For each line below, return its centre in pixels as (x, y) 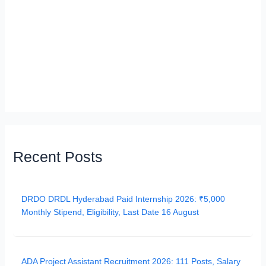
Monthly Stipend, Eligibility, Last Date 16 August (110, 212)
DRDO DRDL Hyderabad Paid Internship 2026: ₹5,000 (123, 199)
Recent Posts (58, 157)
